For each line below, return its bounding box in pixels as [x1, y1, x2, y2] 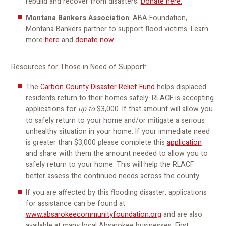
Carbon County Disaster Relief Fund [40, 82, 155, 93]
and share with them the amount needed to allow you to [25, 148, 208, 159]
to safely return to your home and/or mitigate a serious [25, 115, 205, 126]
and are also [161, 209, 202, 220]
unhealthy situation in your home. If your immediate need [25, 126, 210, 137]
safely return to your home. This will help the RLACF [25, 159, 194, 171]
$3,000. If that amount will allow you [94, 104, 213, 115]
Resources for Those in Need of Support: [11, 62, 147, 73]
